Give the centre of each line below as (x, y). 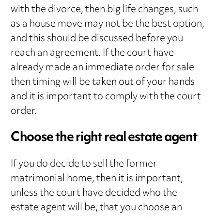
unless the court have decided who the (94, 194)
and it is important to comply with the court (106, 97)
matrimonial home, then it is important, (97, 179)
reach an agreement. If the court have (93, 54)
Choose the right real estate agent (104, 138)
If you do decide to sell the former (84, 165)
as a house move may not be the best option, (108, 25)
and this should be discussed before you (97, 39)
